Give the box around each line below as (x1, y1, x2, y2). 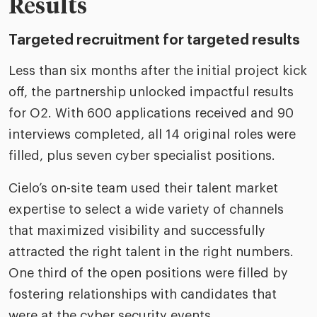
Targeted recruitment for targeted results (8, 33, 300, 47)
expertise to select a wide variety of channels (8, 202, 284, 216)
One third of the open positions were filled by (8, 266, 288, 279)
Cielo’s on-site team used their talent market (8, 181, 278, 195)
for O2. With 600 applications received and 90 (8, 106, 294, 120)
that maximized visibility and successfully (8, 224, 265, 237)
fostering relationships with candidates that (8, 287, 277, 301)
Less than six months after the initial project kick (8, 64, 307, 77)
